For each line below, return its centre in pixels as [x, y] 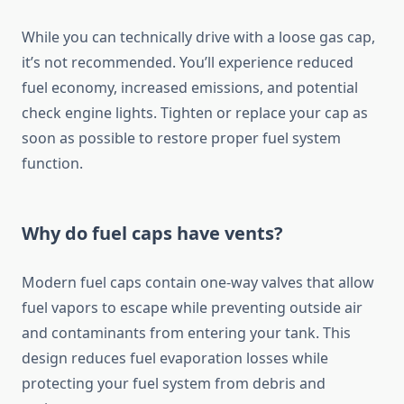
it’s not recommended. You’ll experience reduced [188, 63]
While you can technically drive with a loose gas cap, [198, 37]
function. [52, 164]
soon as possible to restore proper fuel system [181, 138]
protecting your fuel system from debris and [174, 384]
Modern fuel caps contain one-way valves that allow [198, 283]
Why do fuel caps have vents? [152, 234]
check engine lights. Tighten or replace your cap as [195, 113]
